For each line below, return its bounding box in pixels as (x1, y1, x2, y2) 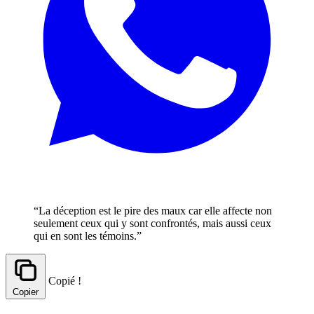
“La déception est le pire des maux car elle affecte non (34, 204, 272, 217)
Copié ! (48, 274, 81, 287)
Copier (13, 286, 39, 297)
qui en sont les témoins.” (34, 229, 142, 242)
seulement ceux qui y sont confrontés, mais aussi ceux (34, 217, 271, 229)
